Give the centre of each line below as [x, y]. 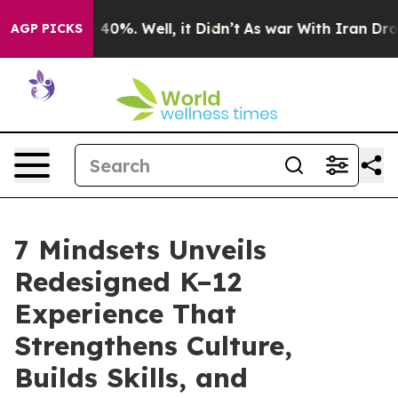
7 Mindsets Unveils [140, 250]
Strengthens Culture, [153, 346]
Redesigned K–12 [128, 282]
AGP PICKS [47, 28]
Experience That [125, 314]
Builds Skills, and [131, 378]
